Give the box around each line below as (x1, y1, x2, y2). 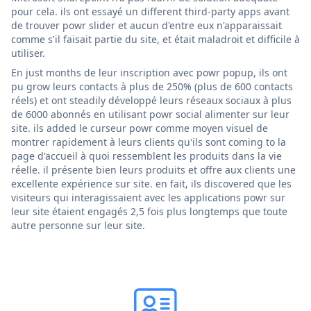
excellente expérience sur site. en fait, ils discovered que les (11, 176, 292, 190)
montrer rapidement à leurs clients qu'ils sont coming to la (11, 135, 286, 149)
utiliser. (11, 46, 45, 60)
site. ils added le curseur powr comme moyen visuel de (11, 121, 268, 135)
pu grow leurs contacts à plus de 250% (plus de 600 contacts (11, 79, 293, 93)
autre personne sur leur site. (11, 218, 145, 232)
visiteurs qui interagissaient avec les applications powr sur (11, 190, 285, 204)
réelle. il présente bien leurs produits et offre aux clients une (11, 162, 296, 176)
